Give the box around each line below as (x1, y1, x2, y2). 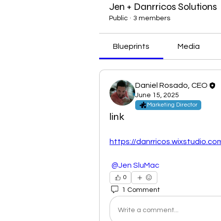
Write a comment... (118, 206, 179, 214)
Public (109, 15, 128, 22)
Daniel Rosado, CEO (135, 81, 208, 89)
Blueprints (113, 42, 150, 50)
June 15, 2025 (135, 92, 179, 99)
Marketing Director (147, 102, 197, 108)
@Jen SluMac (111, 161, 159, 169)
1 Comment (122, 186, 160, 193)
